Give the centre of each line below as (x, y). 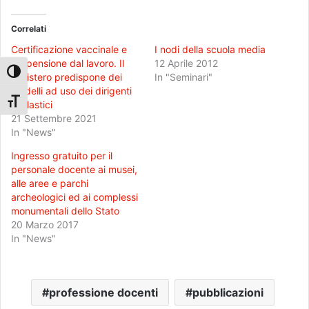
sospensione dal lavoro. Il (68, 63)
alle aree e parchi (50, 183)
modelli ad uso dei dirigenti (71, 91)
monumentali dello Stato (65, 211)
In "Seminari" (183, 77)
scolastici (32, 105)
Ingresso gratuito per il (62, 156)
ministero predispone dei (67, 77)
